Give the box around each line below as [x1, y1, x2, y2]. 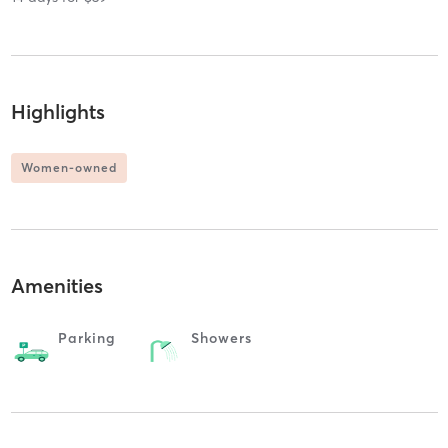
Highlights [10, 99, 105, 125]
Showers [190, 328, 252, 347]
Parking [57, 328, 116, 347]
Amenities [10, 272, 103, 298]
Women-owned [20, 160, 117, 176]
